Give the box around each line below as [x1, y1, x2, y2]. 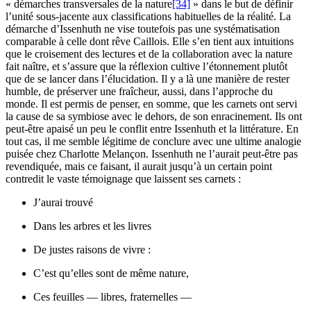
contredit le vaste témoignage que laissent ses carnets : [6, 172, 241, 185]
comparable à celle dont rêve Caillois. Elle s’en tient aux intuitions [6, 35, 294, 47]
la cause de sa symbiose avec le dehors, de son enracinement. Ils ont [6, 110, 302, 122]
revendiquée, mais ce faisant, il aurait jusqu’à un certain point [6, 160, 272, 172]
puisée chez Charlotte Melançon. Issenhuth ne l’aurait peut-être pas [6, 147, 298, 160]
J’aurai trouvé [33, 196, 93, 208]
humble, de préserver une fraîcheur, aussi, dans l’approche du [6, 85, 273, 97]
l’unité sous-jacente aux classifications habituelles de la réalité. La [6, 10, 291, 22]
